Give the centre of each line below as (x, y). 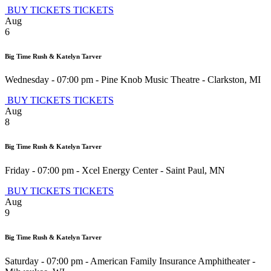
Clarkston (226, 80)
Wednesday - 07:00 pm (49, 80)
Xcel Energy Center (120, 171)
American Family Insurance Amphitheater (170, 261)
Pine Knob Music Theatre (150, 80)
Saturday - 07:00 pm (44, 261)
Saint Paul (185, 171)
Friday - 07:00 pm (39, 171)
